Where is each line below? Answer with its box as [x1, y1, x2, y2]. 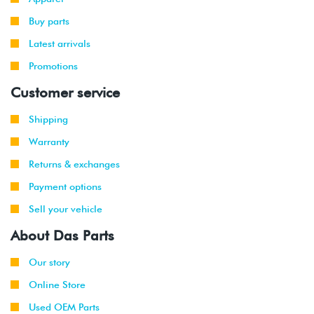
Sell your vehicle [29, 203, 102, 214]
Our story [29, 256, 70, 268]
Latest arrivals [29, 37, 90, 49]
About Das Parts [11, 226, 114, 244]
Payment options [29, 180, 102, 192]
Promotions [29, 60, 78, 71]
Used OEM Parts [29, 301, 100, 313]
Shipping [29, 113, 68, 125]
